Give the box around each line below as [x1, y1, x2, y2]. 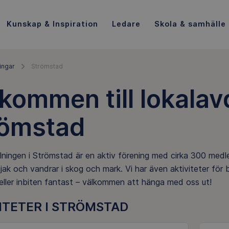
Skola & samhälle [154, 19, 226, 28]
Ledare [111, 19, 141, 28]
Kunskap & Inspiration [6, 19, 98, 28]
